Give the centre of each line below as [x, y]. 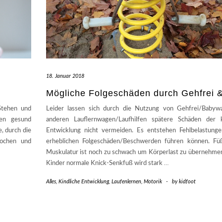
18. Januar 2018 [65, 76]
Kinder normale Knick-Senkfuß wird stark [105, 164]
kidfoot [187, 182]
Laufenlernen [126, 182]
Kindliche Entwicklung [83, 182]
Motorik [153, 182]
